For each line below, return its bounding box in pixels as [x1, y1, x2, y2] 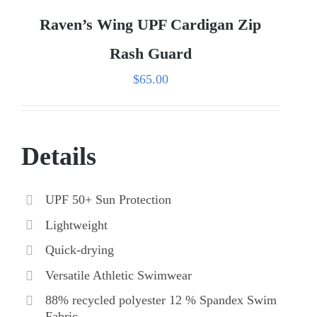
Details [21, 142, 96, 171]
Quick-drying [45, 243, 114, 258]
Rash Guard [109, 45, 192, 62]
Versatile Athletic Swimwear [45, 267, 192, 282]
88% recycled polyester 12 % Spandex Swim [45, 293, 277, 308]
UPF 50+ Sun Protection [45, 192, 171, 207]
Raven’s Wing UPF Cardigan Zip [40, 16, 261, 33]
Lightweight [45, 217, 108, 232]
